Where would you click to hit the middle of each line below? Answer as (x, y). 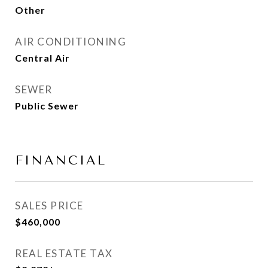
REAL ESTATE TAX (64, 253)
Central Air (42, 58)
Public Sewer (47, 106)
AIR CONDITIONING (71, 42)
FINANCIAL (61, 160)
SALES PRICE (49, 205)
